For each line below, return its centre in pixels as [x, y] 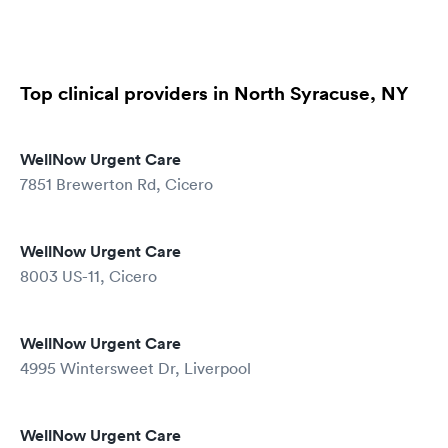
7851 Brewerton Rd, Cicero [116, 184]
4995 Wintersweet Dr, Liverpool [135, 368]
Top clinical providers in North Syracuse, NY [214, 93]
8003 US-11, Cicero [88, 276]
